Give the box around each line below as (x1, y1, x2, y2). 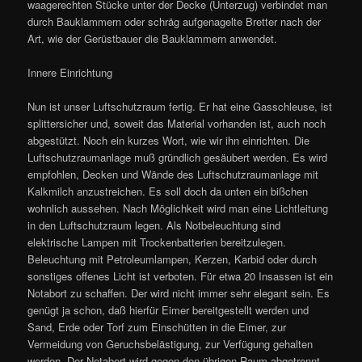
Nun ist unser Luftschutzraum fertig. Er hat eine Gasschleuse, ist (27, 99, 333, 115)
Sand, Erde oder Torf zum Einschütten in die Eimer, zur (27, 319, 287, 335)
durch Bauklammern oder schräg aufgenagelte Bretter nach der (27, 14, 322, 29)
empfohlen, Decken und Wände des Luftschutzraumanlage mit (27, 166, 319, 183)
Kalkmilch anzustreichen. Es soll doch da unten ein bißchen (27, 183, 309, 200)
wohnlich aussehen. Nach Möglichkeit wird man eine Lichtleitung (27, 200, 329, 217)
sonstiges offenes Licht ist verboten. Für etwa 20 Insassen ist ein (27, 268, 334, 284)
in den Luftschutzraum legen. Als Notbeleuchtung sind (27, 217, 281, 234)
